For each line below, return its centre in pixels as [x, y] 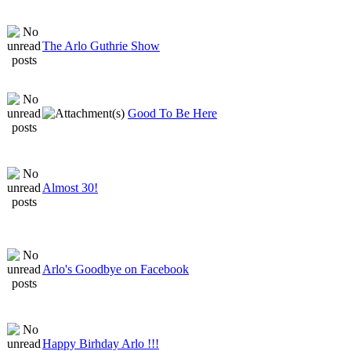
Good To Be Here [172, 113]
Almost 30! [70, 187]
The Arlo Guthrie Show [101, 45]
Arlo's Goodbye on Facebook [116, 269]
